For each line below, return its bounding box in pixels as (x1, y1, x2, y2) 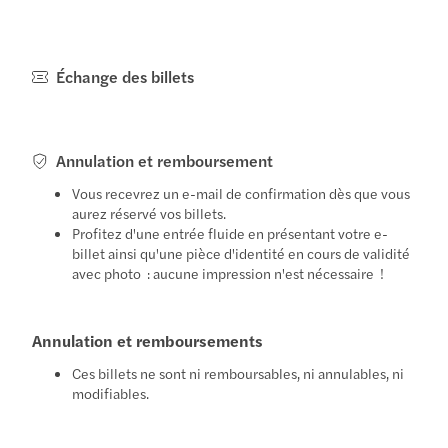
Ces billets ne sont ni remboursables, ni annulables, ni (72, 362, 405, 383)
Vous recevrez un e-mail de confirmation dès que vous (72, 182, 411, 203)
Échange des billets (56, 64, 195, 88)
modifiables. (72, 382, 150, 403)
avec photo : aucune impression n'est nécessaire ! (72, 262, 385, 283)
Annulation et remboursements (32, 328, 264, 352)
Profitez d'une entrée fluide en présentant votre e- (72, 222, 389, 243)
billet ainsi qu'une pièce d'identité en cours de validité (72, 242, 411, 263)
